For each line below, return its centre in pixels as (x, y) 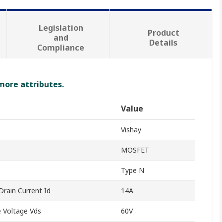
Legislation (61, 28)
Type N (133, 170)
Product (163, 33)
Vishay (131, 130)
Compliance (61, 48)
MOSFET (135, 150)
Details (164, 43)
